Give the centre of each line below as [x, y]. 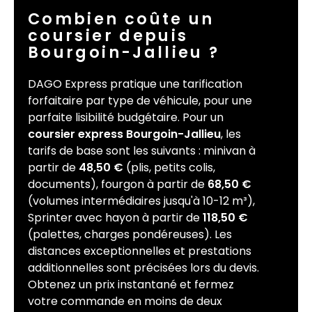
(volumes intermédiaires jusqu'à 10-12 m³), [141, 201]
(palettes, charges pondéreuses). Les [130, 235]
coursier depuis [108, 36]
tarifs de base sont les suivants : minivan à [142, 151]
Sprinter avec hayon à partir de [115, 218]
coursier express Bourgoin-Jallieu [124, 134]
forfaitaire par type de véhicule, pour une [140, 101]
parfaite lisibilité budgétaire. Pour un [126, 118]
